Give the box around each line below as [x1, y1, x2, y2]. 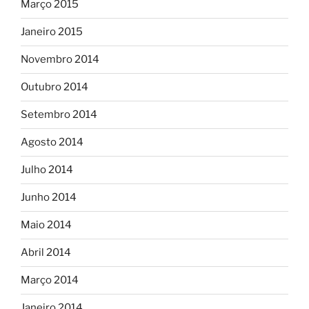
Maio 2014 [21, 219, 72, 232]
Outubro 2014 [21, 81, 88, 94]
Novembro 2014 [21, 53, 99, 66]
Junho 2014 [21, 191, 77, 204]
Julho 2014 [21, 163, 73, 177]
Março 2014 [21, 274, 79, 287]
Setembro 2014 [21, 108, 97, 121]
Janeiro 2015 [21, 26, 83, 39]
